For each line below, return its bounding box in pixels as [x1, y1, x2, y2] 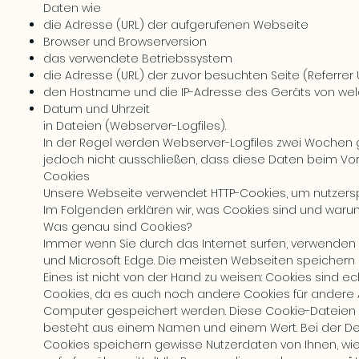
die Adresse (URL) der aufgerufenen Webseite [43, 17, 309, 33]
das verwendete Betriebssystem [43, 50, 232, 67]
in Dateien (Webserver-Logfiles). [43, 118, 226, 134]
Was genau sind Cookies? [43, 219, 192, 235]
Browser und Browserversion [43, 34, 207, 50]
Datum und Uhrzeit [43, 101, 150, 117]
